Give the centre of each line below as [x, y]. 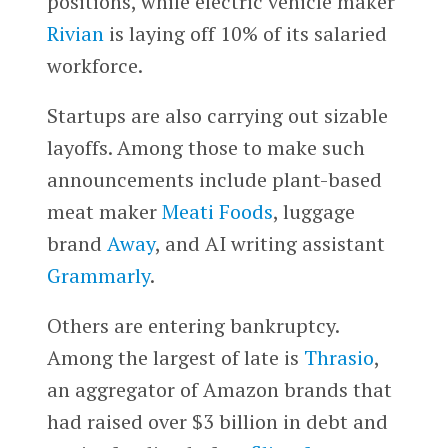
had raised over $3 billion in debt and [217, 421]
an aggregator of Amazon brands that [219, 389]
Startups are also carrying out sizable [217, 115]
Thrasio [338, 357]
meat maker [104, 211]
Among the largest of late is [175, 357]
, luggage [313, 211]
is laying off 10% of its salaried [245, 34]
